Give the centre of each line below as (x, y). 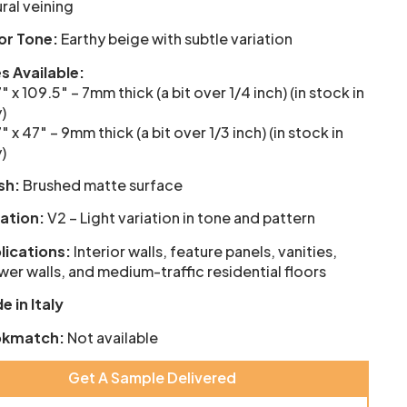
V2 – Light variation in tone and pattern (180, 218)
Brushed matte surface (102, 185)
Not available (112, 337)
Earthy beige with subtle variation (176, 39)
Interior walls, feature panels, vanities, (204, 251)
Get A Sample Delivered (153, 378)
